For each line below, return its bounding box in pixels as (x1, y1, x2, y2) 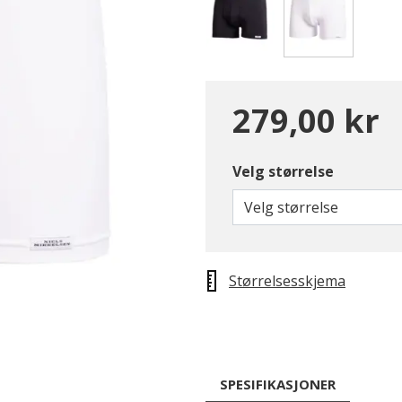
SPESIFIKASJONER (220, 375, 336, 393)
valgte (319, 67, 362, 87)
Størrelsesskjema (229, 271, 345, 291)
